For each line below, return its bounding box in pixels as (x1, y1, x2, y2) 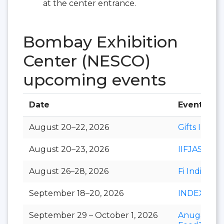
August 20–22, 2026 (29, 122, 109, 132)
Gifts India (178, 122, 217, 132)
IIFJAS (178, 144, 202, 154)
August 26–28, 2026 (29, 166, 108, 176)
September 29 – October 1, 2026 (29, 210, 157, 220)
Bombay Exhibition (23, 31, 178, 51)
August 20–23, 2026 (29, 144, 109, 154)
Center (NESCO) (23, 50, 150, 70)
